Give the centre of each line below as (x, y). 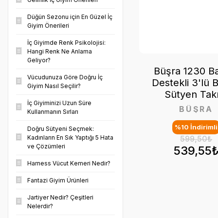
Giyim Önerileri (48, 26)
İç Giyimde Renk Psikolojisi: (66, 43)
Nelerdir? (40, 206)
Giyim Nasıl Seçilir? (54, 86)
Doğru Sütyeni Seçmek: (61, 129)
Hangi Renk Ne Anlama (60, 51)
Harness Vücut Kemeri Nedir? (69, 163)
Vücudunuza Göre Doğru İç (65, 77)
